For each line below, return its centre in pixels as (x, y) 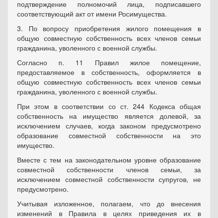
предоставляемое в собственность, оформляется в (109, 72)
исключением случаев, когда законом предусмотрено (109, 126)
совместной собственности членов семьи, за (109, 170)
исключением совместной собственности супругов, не (109, 179)
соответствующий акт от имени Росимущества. (92, 14)
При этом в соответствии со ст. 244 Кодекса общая (109, 106)
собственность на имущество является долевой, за (109, 116)
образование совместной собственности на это (109, 136)
